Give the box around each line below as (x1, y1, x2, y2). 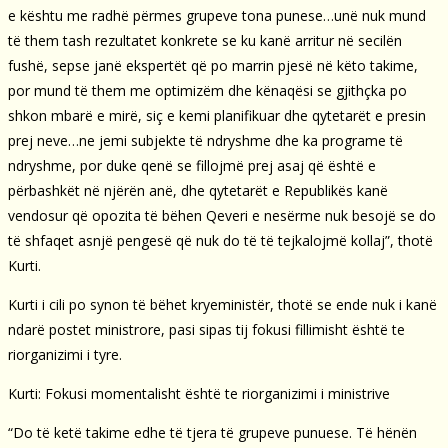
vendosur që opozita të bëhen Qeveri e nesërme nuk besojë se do (8, 205, 436, 225)
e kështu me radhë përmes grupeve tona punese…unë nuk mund (8, 5, 426, 25)
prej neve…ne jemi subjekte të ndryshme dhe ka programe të (8, 130, 403, 150)
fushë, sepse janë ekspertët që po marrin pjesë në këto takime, (8, 55, 418, 75)
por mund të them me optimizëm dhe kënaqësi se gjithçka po (8, 80, 407, 100)
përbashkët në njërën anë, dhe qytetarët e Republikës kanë (8, 180, 388, 200)
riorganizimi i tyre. (8, 344, 122, 364)
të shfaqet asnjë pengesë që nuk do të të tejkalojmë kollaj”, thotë (8, 230, 433, 250)
